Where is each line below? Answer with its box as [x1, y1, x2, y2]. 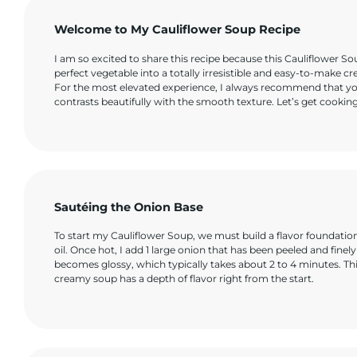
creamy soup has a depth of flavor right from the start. [54, 273, 315, 285]
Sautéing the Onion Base [54, 199, 204, 214]
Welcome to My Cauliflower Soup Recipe [54, 22, 301, 37]
